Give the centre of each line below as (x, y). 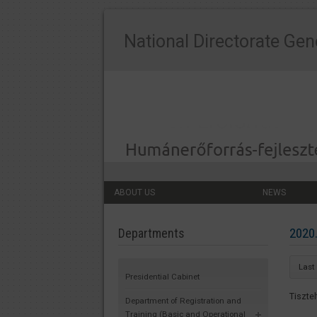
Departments (151, 234)
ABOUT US (134, 193)
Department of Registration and (183, 300)
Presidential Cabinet (162, 276)
